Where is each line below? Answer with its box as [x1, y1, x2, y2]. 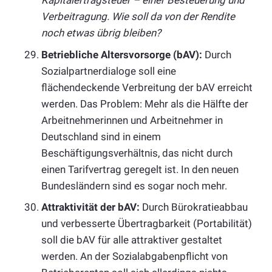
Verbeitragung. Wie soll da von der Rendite [41, 10, 235, 23]
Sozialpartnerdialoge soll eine [41, 64, 176, 77]
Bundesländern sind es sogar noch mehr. [41, 179, 227, 192]
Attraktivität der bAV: [41, 201, 140, 214]
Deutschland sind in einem [41, 130, 161, 143]
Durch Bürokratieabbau [140, 201, 248, 214]
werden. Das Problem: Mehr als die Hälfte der [41, 97, 248, 110]
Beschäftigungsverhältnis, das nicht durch [41, 146, 233, 159]
